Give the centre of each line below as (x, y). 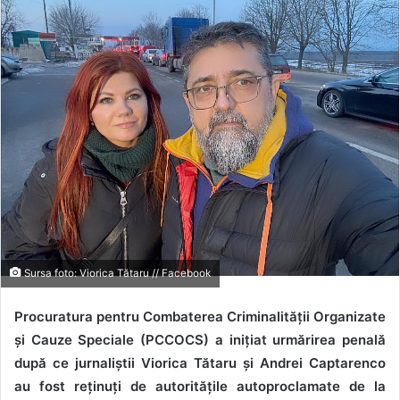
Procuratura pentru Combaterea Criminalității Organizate (200, 317)
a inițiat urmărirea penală (300, 340)
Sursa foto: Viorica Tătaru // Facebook (116, 273)
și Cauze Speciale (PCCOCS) (112, 340)
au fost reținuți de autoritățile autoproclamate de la (200, 386)
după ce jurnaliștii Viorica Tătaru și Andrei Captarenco (200, 363)
